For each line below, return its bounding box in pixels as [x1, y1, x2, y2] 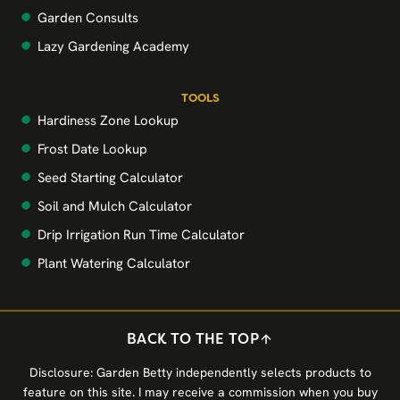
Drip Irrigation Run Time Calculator [37, 226, 245, 244]
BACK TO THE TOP [127, 329, 259, 348]
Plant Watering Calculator [37, 254, 190, 272]
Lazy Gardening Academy [37, 37, 189, 55]
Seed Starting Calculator [37, 169, 183, 187]
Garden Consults [37, 9, 138, 27]
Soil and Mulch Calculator [37, 197, 192, 215]
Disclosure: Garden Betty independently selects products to [29, 364, 371, 380]
